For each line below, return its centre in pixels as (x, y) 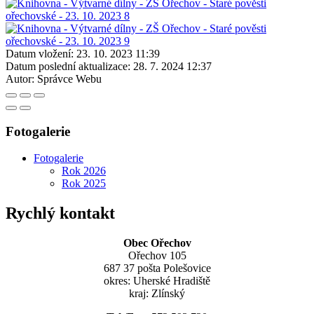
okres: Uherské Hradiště (157, 281)
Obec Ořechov (157, 243)
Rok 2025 (84, 184)
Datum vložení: (40, 53)
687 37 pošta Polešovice (157, 268)
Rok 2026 (84, 171)
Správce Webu (69, 78)
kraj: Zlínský (157, 294)
